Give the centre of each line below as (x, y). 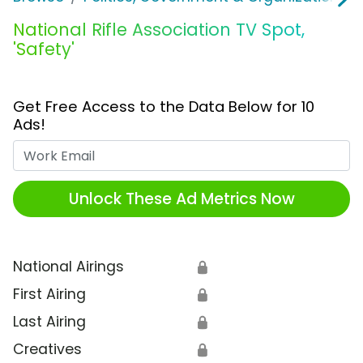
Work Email (219, 150)
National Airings (68, 267)
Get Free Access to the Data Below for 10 (164, 107)
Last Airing (49, 322)
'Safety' (44, 49)
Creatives (47, 350)
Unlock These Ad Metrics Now (181, 199)
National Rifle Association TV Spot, (159, 30)
